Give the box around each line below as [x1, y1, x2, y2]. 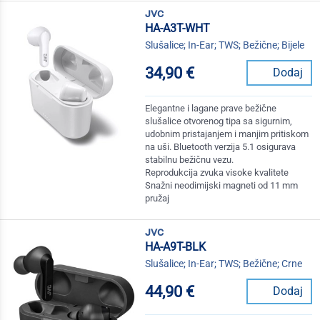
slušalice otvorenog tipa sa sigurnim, [145, 116, 293, 127]
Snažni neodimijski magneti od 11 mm [145, 180, 299, 191]
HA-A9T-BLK [145, 240, 206, 254]
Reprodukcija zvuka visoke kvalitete [145, 167, 289, 179]
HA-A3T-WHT [145, 21, 211, 36]
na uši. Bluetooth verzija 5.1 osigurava [145, 141, 296, 153]
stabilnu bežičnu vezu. [145, 154, 234, 166]
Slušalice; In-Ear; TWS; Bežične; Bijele [145, 39, 305, 51]
